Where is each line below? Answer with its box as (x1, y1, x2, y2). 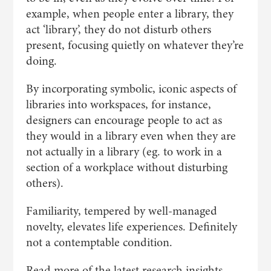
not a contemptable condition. (25, 234, 172, 250)
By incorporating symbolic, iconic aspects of (25, 80, 237, 97)
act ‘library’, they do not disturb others (25, 21, 211, 38)
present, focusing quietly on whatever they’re (25, 37, 244, 53)
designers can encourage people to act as (25, 112, 222, 128)
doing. (25, 53, 57, 69)
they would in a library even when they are (25, 128, 236, 144)
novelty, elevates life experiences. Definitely (25, 218, 237, 235)
